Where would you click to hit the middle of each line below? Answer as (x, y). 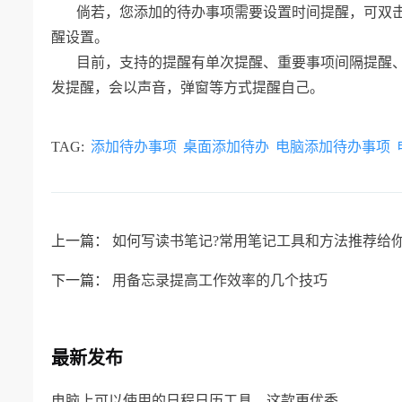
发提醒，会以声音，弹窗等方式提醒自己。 (188, 88)
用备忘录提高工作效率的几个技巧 (220, 281)
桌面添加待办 (226, 147)
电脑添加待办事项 (333, 147)
